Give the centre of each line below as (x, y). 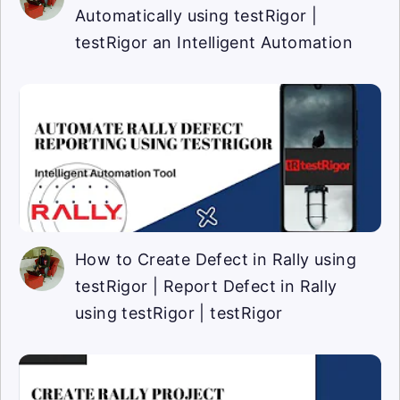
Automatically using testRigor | (196, 16)
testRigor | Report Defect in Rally (206, 287)
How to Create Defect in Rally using (216, 260)
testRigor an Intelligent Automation (214, 43)
